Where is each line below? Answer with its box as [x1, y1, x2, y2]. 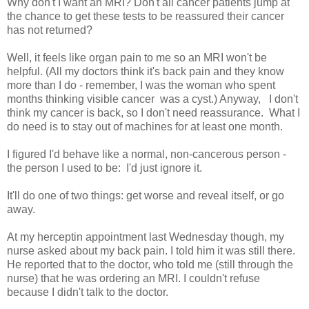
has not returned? [7, 23, 92, 36]
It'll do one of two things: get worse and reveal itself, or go [7, 189, 284, 201]
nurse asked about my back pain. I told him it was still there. [7, 244, 295, 257]
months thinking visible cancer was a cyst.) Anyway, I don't [7, 92, 298, 105]
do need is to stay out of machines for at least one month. [7, 120, 283, 132]
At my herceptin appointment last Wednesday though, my [7, 230, 284, 243]
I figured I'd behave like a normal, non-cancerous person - [7, 148, 286, 160]
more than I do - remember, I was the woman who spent [7, 79, 275, 91]
